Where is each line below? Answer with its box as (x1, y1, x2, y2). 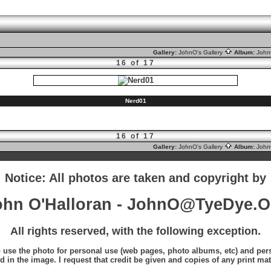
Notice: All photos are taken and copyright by (5, 171, 266, 184)
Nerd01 (125, 97, 146, 104)
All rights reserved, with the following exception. (10, 225, 261, 238)
